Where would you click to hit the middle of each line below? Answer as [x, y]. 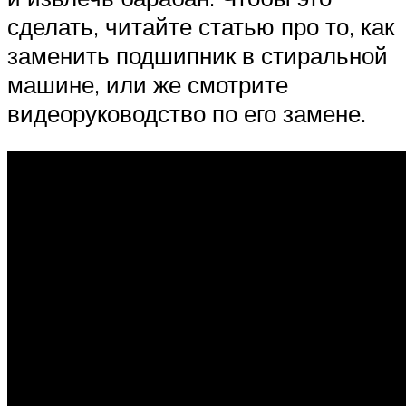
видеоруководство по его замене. [187, 114]
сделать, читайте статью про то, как [201, 27]
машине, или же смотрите [148, 85]
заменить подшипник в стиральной [198, 56]
